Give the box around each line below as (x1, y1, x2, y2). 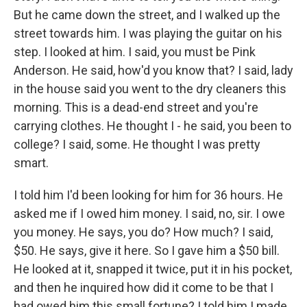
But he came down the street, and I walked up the (14, 8, 280, 22)
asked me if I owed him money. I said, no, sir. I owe (14, 206, 285, 221)
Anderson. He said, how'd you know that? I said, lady (14, 63, 293, 77)
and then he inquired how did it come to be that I (14, 280, 273, 295)
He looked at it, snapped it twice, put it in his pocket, (14, 262, 292, 276)
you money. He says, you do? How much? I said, (14, 225, 273, 239)
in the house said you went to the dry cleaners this (14, 82, 286, 96)
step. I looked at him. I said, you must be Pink (14, 45, 256, 59)
